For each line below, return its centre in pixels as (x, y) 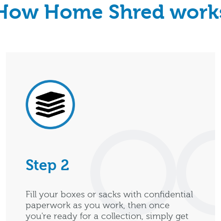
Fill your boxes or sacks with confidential (109, 195)
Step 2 (47, 166)
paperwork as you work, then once (98, 205)
